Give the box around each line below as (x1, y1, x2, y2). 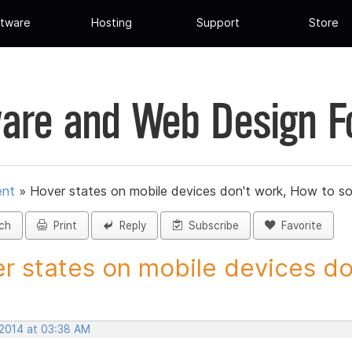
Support (196, 16, 240, 30)
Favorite (275, 219, 322, 233)
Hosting (91, 16, 133, 30)
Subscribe (182, 219, 239, 233)
